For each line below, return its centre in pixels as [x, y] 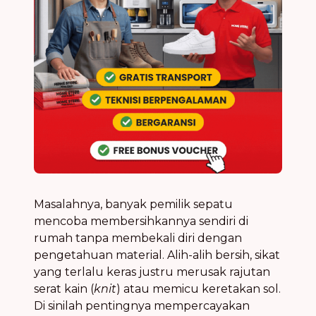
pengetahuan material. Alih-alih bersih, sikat [157, 255]
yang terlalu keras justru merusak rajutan [152, 272]
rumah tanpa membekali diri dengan [138, 238]
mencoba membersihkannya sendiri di [141, 221]
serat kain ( [64, 288]
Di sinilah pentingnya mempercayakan [142, 305]
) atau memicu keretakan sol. [199, 288]
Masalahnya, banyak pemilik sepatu [133, 204]
